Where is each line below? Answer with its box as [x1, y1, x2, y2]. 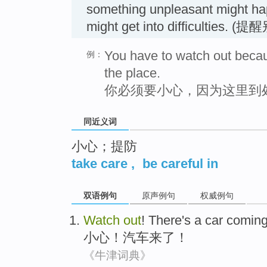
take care [72, 156, 128, 172]
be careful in [142, 156, 218, 172]
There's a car [148, 213, 223, 228]
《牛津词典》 [83, 249, 151, 262]
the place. [104, 65, 160, 80]
